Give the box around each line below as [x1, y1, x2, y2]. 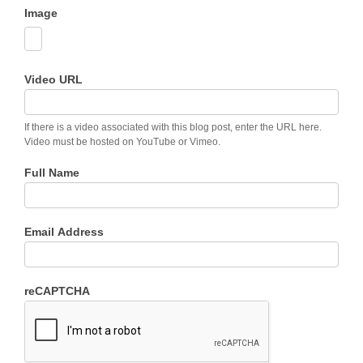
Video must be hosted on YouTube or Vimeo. [24, 136, 220, 147]
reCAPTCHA [24, 284, 90, 297]
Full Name [24, 166, 79, 179]
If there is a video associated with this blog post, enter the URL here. [24, 122, 322, 133]
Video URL [24, 73, 83, 86]
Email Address [24, 225, 104, 238]
